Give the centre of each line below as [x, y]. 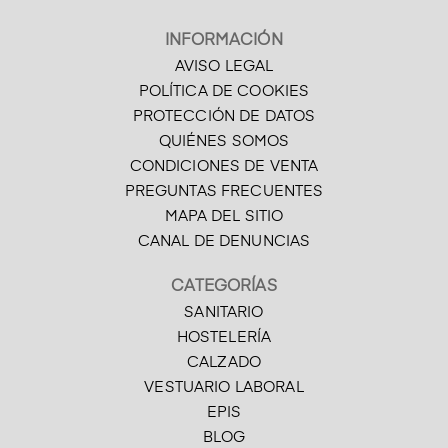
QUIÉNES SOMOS [224, 142]
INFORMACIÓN [224, 41]
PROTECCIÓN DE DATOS [224, 117]
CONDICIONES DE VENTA [224, 167]
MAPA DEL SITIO [224, 217]
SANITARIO [224, 313]
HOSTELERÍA [224, 338]
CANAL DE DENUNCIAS [224, 242]
